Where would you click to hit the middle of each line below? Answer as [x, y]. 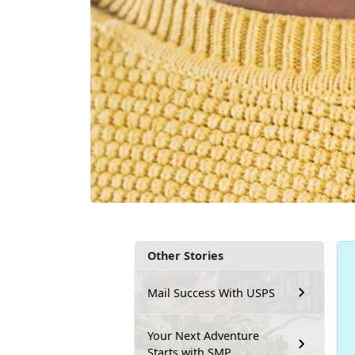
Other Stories [185, 256]
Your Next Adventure [203, 336]
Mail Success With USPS [211, 292]
